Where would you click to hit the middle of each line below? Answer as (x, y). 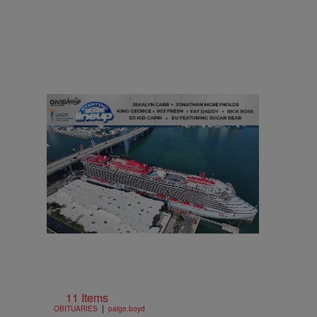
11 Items (87, 298)
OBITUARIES (76, 309)
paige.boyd (127, 309)
